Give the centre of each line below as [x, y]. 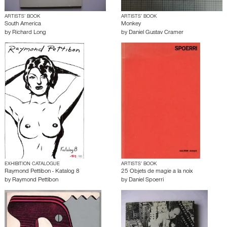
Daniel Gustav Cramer [156, 33]
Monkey [131, 24]
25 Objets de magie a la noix [157, 172]
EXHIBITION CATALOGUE [32, 164]
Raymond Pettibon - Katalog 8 [42, 172]
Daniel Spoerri [146, 180]
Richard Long [29, 33]
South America [23, 24]
